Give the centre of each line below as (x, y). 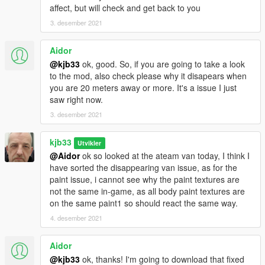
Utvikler (90, 143)
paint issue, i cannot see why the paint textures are (145, 180)
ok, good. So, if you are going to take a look (162, 64)
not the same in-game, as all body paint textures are (147, 191)
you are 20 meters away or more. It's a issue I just (143, 88)
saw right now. (76, 100)
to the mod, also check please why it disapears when (148, 76)
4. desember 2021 (76, 218)
